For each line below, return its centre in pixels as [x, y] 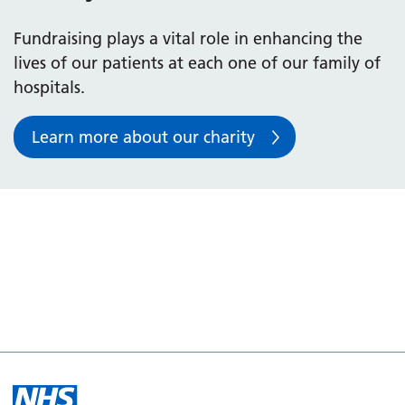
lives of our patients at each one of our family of [197, 62]
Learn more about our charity [143, 137]
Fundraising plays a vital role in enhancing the [188, 38]
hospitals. [49, 87]
